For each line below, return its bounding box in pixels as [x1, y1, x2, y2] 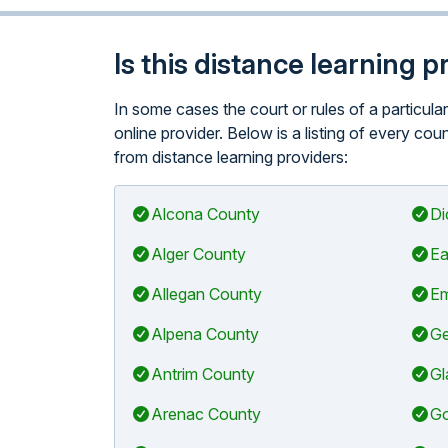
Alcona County [151, 204, 260, 224]
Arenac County [151, 404, 261, 424]
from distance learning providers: [114, 147, 348, 167]
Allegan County [151, 284, 262, 304]
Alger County [151, 244, 246, 264]
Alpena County [151, 324, 259, 344]
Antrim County [151, 364, 255, 384]
